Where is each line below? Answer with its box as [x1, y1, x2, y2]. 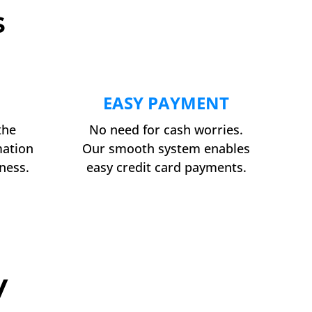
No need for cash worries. [89, 120, 244, 138]
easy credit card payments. [86, 158, 247, 175]
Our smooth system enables [82, 139, 251, 157]
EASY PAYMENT [103, 91, 230, 114]
